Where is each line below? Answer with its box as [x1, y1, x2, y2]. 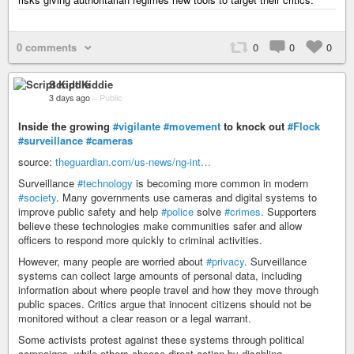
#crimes [224, 204, 261, 219]
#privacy [206, 254, 244, 269]
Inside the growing [18, 119, 113, 134]
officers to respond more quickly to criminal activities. [18, 232, 262, 247]
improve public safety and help [18, 204, 161, 219]
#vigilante [113, 119, 160, 134]
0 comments [17, 40, 77, 55]
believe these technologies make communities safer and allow [18, 218, 302, 233]
